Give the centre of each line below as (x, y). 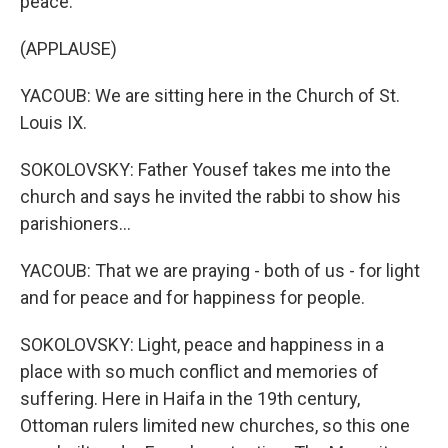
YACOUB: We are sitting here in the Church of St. (210, 95)
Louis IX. (53, 122)
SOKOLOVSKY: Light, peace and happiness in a (202, 344)
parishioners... (75, 223)
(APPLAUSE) (68, 48)
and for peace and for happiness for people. (192, 297)
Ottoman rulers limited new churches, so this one (215, 425)
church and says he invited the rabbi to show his (210, 196)
